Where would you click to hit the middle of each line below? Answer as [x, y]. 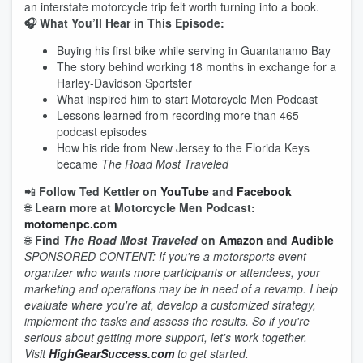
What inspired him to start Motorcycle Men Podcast [187, 99]
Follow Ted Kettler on [100, 191]
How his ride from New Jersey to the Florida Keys [183, 147]
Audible [312, 240]
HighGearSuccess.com [111, 353]
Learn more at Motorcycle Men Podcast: [145, 207]
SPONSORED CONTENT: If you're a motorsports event [165, 256]
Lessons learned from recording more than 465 [178, 115]
